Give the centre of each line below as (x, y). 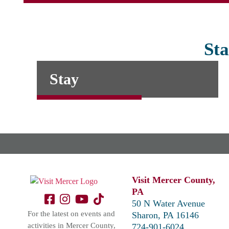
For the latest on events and (72, 214)
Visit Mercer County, (174, 180)
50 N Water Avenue (169, 204)
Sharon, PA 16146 (166, 215)
